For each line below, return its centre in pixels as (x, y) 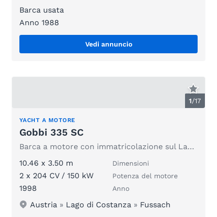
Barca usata (42, 10)
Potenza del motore (145, 176)
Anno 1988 (39, 23)
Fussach (155, 204)
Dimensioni (131, 163)
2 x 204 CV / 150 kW (56, 175)
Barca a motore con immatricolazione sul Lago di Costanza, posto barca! (191, 146)
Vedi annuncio (108, 44)
